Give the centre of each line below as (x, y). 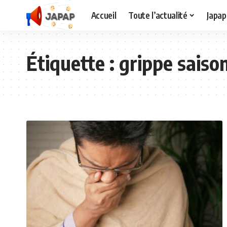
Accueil (104, 15)
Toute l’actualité (158, 15)
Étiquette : (73, 63)
